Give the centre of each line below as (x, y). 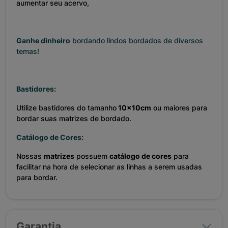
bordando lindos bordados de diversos (137, 41)
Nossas (30, 156)
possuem (92, 156)
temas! (28, 51)
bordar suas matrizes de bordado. (74, 119)
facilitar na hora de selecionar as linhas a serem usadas (109, 167)
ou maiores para (179, 108)
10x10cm (134, 108)
